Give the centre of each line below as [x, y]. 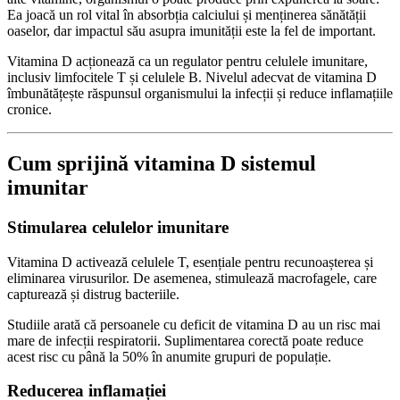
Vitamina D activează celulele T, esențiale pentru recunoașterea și [190, 262]
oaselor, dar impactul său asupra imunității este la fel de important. [192, 31]
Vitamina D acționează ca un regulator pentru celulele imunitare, [187, 62]
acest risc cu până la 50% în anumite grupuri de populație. [169, 356]
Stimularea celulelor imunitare [118, 227]
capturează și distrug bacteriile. [93, 294]
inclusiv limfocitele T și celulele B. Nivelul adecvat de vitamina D [192, 78]
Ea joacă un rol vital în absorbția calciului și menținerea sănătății [187, 15]
